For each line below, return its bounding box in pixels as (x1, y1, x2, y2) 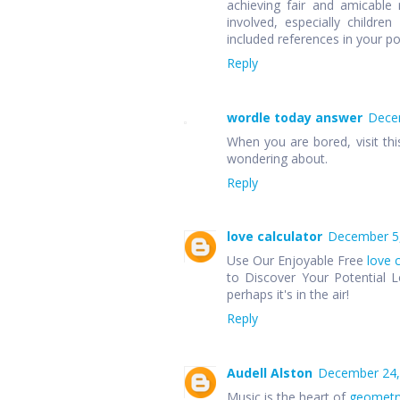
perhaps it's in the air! (227, 286, 349, 304)
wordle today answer (227, 108, 362, 126)
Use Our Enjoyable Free (227, 252, 367, 270)
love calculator (227, 228, 322, 246)
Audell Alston (227, 363, 312, 381)
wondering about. (227, 149, 328, 167)
